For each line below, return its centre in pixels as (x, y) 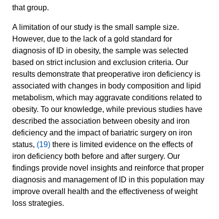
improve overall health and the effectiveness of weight (105, 192)
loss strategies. (38, 203)
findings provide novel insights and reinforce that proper (108, 168)
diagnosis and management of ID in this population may (108, 180)
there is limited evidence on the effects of (121, 145)
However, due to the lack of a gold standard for (92, 39)
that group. (31, 8)
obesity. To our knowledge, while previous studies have (107, 109)
